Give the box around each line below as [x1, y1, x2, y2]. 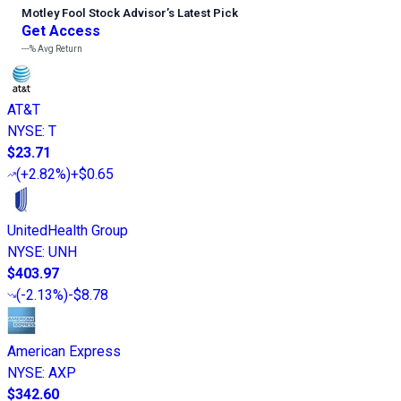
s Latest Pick [168, 5, 238, 20]
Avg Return [36, 43, 82, 54]
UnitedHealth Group [7, 221, 128, 239]
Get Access [21, 21, 100, 39]
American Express [7, 342, 121, 360]
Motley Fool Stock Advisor [21, 5, 166, 20]
